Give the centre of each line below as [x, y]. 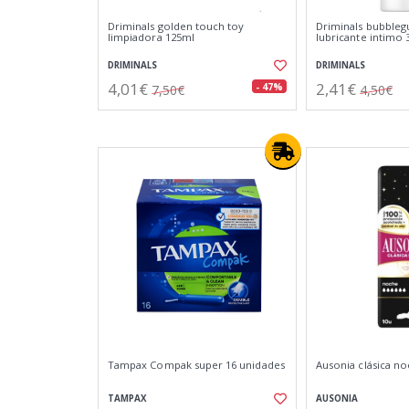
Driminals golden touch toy [176, 26]
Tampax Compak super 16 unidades [196, 365]
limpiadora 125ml [151, 37]
